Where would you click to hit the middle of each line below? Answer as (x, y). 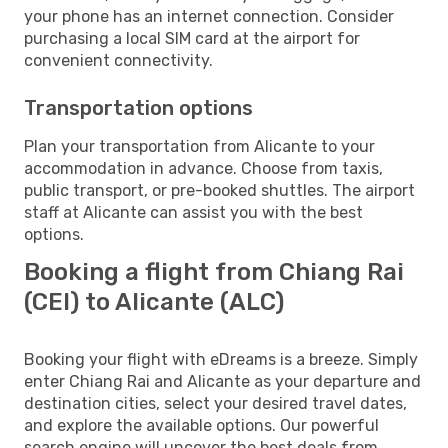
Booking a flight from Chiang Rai (214, 271)
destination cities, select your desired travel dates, (215, 403)
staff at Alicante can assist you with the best (193, 212)
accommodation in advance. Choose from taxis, (203, 168)
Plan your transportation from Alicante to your (199, 146)
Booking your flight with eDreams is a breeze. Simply (221, 359)
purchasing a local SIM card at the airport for (192, 38)
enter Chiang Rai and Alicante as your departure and (222, 381)
